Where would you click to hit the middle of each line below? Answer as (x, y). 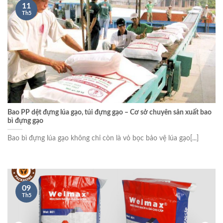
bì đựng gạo (25, 121)
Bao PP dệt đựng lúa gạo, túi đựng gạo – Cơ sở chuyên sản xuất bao (110, 112)
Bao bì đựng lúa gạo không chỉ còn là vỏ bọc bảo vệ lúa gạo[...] (103, 138)
